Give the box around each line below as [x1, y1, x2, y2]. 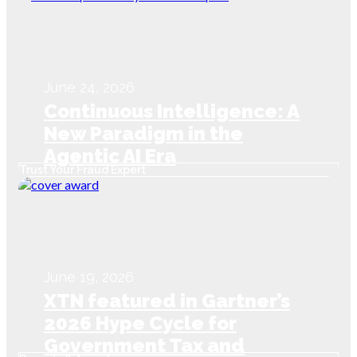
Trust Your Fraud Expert [19, 163, 146, 176]
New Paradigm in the [44, 122, 243, 146]
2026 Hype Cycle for [44, 312, 237, 335]
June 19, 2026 [44, 269, 134, 286]
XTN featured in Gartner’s [44, 289, 290, 313]
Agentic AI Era [44, 144, 176, 168]
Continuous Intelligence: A [44, 100, 300, 124]
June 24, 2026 [44, 79, 135, 96]
